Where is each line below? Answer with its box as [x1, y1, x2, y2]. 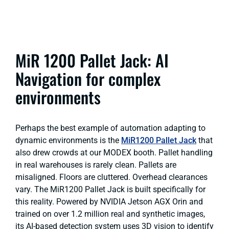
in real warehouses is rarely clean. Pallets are [15, 159, 176, 170]
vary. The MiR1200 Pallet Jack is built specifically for [15, 184, 205, 194]
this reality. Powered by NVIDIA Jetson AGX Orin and [15, 196, 203, 207]
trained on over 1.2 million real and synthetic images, [15, 209, 205, 219]
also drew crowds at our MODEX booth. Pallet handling [15, 147, 213, 157]
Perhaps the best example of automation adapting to [15, 123, 205, 133]
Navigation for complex [15, 66, 161, 90]
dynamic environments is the [15, 135, 121, 145]
